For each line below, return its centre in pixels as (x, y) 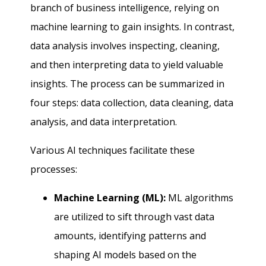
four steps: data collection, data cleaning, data (132, 102)
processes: (54, 169)
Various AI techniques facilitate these (113, 150)
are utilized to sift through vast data (134, 216)
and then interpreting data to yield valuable (127, 64)
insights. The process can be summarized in (128, 83)
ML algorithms (200, 197)
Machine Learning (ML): (110, 197)
